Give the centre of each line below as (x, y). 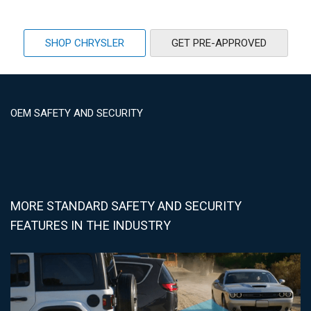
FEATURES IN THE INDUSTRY (91, 226)
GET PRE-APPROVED (219, 43)
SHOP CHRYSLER (84, 43)
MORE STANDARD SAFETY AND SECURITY (126, 206)
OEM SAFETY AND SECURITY (77, 114)
